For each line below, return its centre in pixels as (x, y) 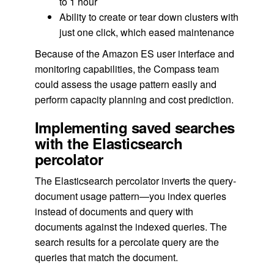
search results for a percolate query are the (127, 242)
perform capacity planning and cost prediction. (134, 99)
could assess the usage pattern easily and (125, 84)
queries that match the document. (106, 257)
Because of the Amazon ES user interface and (134, 53)
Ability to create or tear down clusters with (149, 17)
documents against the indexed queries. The (131, 226)
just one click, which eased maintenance (146, 32)
